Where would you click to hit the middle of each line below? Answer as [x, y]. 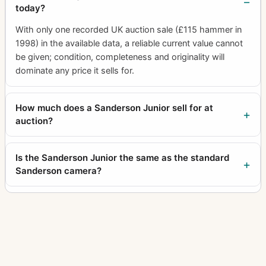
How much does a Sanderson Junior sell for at [114, 107]
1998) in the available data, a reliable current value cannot [129, 43]
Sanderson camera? [58, 170]
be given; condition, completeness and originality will [120, 57]
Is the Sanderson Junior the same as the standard [122, 157]
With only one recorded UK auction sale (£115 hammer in [129, 29]
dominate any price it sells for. [75, 70]
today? [30, 8]
